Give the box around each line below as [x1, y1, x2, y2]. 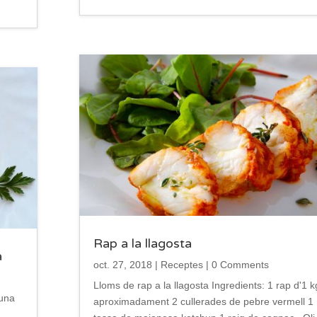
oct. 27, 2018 [93, 259, 152, 271]
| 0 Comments [202, 259, 269, 271]
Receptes [160, 259, 203, 271]
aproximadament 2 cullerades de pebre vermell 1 [93, 296, 313, 308]
